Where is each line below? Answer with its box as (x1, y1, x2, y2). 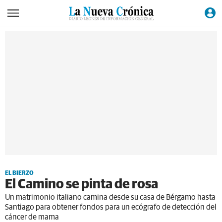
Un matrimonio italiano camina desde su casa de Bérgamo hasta (5, 193, 216, 201)
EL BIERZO (5, 170, 34, 176)
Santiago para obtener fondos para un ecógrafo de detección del (5, 203, 217, 211)
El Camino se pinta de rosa (5, 178, 158, 191)
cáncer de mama (5, 213, 59, 221)
